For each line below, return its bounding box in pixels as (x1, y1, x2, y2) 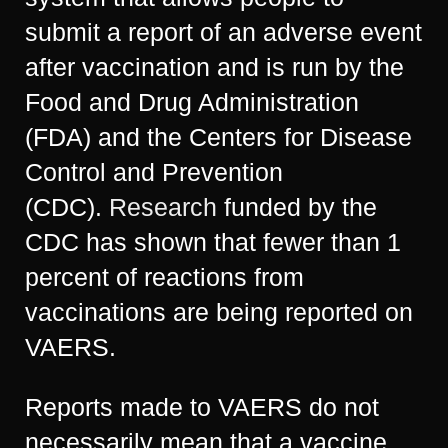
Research (109, 193, 217, 221)
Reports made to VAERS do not (25, 393, 379, 421)
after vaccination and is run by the (25, 53, 404, 81)
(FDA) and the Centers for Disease (25, 123, 412, 151)
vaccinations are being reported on (25, 298, 413, 326)
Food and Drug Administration (25, 88, 359, 116)
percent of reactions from (25, 263, 304, 291)
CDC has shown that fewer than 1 (25, 228, 401, 256)
